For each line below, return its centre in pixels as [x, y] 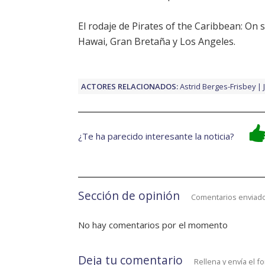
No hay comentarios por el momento [153, 225]
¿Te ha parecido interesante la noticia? [156, 136]
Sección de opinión [129, 196]
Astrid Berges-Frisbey [218, 87]
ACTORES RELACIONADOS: [130, 87]
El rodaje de [105, 26]
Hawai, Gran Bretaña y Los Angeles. [157, 42]
